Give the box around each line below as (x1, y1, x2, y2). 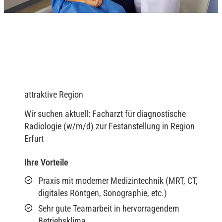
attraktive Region (24, 89, 83, 100)
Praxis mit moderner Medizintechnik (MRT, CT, (38, 175, 198, 186)
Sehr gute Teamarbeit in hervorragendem (38, 203, 179, 214)
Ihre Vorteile (24, 157, 68, 168)
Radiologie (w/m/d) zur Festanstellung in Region (24, 121, 195, 132)
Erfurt (24, 133, 44, 144)
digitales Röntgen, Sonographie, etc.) (38, 188, 167, 199)
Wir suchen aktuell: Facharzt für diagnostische (24, 109, 186, 119)
